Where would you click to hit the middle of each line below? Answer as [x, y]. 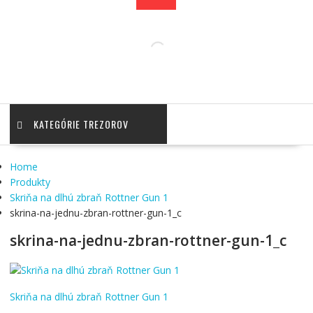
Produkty [30, 182]
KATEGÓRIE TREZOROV [81, 124]
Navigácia [38, 298]
